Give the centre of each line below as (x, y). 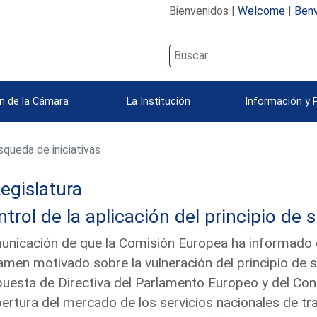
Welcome (261, 11)
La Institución (158, 101)
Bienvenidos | (203, 11)
